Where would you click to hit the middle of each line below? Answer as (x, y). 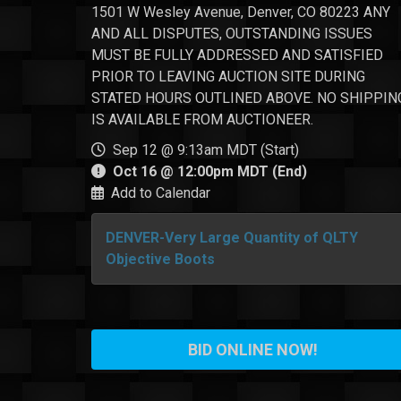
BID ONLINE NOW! (252, 350)
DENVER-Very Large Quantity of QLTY (232, 238)
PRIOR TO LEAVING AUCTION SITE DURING (228, 77)
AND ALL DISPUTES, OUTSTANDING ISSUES (232, 34)
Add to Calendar (161, 193)
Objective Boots (160, 259)
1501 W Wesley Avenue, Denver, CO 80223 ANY (241, 12)
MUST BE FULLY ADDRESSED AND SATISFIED (237, 55)
